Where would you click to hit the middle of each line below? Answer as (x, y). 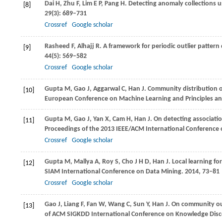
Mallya (83, 162)
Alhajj (86, 46)
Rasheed (57, 46)
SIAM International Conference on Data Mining (113, 172)
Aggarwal (107, 89)
